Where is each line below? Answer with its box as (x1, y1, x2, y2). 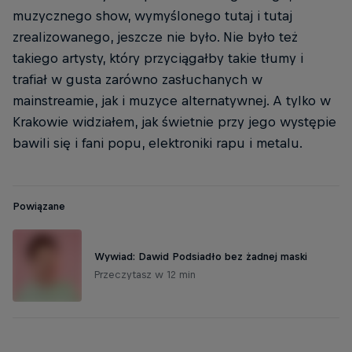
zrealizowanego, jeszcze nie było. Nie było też (13, 29, 298, 46)
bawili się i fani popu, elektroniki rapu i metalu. (13, 135, 302, 152)
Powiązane (13, 200, 65, 213)
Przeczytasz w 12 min (94, 269, 196, 281)
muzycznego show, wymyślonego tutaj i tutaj (13, 8, 292, 24)
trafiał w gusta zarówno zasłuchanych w (13, 71, 262, 88)
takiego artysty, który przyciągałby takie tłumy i (13, 50, 303, 67)
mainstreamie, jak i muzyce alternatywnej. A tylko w (13, 93, 331, 109)
